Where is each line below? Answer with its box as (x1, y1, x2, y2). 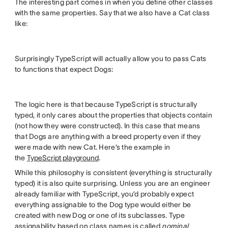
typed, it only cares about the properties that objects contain (14, 110, 213, 119)
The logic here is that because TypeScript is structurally (14, 100, 197, 108)
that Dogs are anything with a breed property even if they (14, 132, 201, 140)
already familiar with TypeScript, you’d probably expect (14, 189, 194, 198)
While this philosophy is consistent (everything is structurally (14, 168, 212, 177)
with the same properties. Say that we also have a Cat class (14, 8, 210, 17)
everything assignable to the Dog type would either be (14, 200, 191, 209)
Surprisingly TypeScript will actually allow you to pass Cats (14, 54, 207, 63)
